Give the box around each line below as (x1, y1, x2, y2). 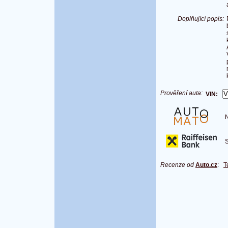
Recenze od (160, 161, 195, 169)
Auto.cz (195, 161, 217, 169)
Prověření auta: (160, 90, 203, 97)
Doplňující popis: (178, 15, 224, 23)
